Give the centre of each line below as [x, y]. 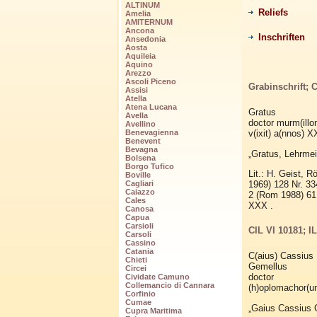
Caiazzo [140, 192]
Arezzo [138, 73]
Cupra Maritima [153, 311]
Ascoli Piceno [150, 82]
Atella [136, 99]
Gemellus [267, 267]
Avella [136, 116]
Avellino [140, 124]
